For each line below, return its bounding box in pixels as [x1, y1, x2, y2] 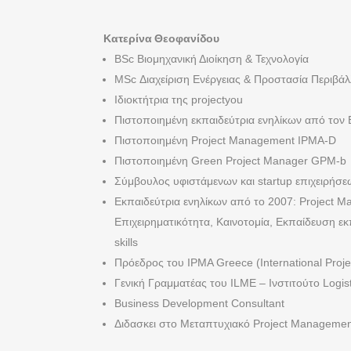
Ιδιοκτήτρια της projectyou [114, 93, 243, 106]
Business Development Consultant [114, 297, 284, 309]
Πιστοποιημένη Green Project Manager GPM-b [114, 154, 346, 167]
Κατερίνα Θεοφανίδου [103, 32, 219, 45]
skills [114, 236, 138, 248]
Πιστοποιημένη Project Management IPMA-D [114, 134, 336, 147]
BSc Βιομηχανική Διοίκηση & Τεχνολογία [114, 52, 309, 65]
